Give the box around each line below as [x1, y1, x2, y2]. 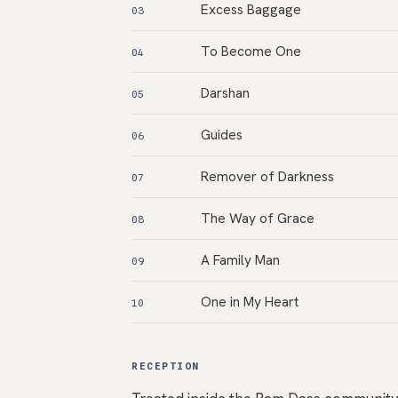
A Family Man [201, 251, 280, 269]
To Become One [201, 42, 301, 60]
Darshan [201, 84, 250, 102]
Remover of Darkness [201, 167, 334, 186]
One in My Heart [201, 292, 298, 311]
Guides [201, 125, 243, 144]
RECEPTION [131, 360, 200, 372]
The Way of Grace [201, 209, 314, 227]
